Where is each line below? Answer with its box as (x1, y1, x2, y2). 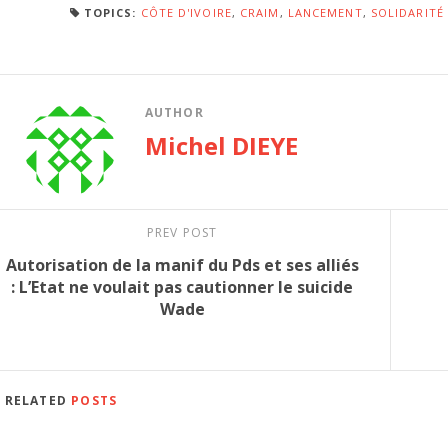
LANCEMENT (287, 4, 363, 20)
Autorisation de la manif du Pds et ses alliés (5, 253, 359, 276)
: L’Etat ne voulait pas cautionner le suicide (11, 275, 353, 298)
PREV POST (146, 223, 218, 241)
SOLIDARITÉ (370, 4, 444, 20)
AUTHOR (144, 103, 204, 121)
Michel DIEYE (144, 128, 298, 162)
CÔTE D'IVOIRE (140, 4, 232, 20)
